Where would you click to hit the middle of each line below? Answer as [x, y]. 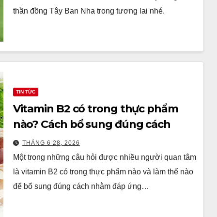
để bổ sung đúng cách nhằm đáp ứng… [81, 186]
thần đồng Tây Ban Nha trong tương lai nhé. [89, 11]
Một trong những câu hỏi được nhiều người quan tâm [104, 157]
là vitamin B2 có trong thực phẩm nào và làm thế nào [103, 171]
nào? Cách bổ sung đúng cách [92, 124]
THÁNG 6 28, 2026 [51, 143]
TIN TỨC [25, 92]
